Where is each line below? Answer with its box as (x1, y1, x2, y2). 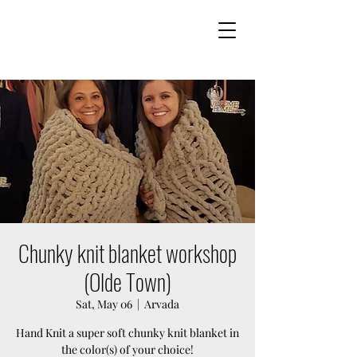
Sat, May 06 (76, 296, 132, 312)
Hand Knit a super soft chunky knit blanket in (16, 325, 239, 340)
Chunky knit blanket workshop (18, 237, 237, 269)
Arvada (144, 296, 179, 312)
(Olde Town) (84, 265, 171, 298)
